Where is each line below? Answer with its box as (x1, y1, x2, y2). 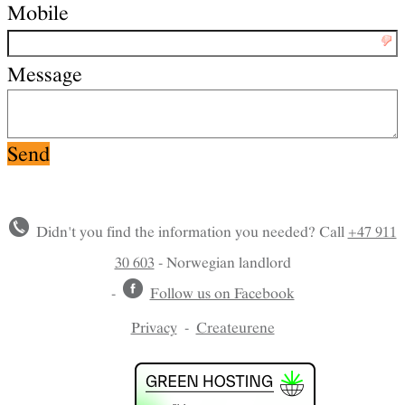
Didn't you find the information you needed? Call (28, 223, 348, 240)
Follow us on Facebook (149, 285, 295, 302)
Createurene (195, 319, 275, 336)
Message (7, 62, 82, 86)
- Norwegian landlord (154, 254, 291, 271)
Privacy (130, 319, 177, 336)
